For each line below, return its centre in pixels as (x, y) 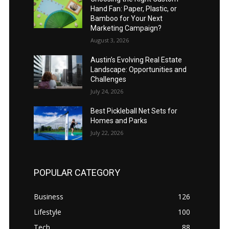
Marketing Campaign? (126, 28)
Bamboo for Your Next (126, 18)
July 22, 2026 (107, 132)
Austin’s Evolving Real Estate (136, 60)
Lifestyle (47, 212)
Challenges (108, 79)
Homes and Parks (119, 120)
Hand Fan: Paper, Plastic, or (133, 8)
